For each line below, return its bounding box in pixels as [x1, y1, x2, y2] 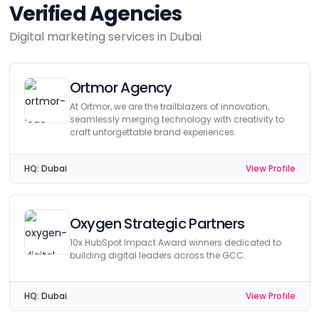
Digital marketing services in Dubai [9, 28, 202, 45]
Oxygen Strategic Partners [69, 214, 245, 234]
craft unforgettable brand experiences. [69, 126, 236, 138]
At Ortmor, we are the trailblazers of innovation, [69, 100, 269, 113]
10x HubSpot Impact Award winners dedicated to [69, 236, 281, 249]
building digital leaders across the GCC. [69, 249, 246, 261]
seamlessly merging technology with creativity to [69, 113, 284, 125]
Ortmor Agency [69, 78, 172, 98]
